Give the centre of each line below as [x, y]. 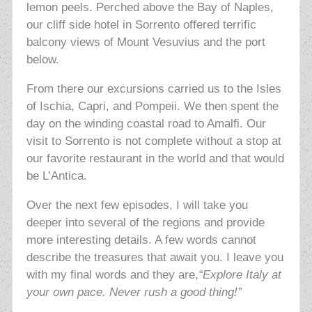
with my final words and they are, [112, 275]
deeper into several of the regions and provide [145, 223]
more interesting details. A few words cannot [141, 240]
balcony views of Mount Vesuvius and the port [146, 42]
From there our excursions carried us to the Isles [154, 89]
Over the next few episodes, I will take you [137, 205]
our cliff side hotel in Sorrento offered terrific [141, 25]
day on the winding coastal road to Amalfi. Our [146, 124]
